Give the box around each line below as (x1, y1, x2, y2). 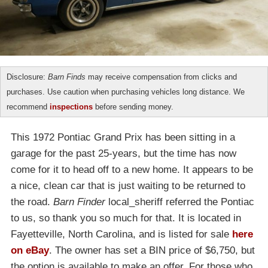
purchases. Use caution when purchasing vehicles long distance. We (7, 87, 245, 97)
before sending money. (93, 102, 173, 112)
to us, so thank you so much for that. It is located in (11, 212, 241, 224)
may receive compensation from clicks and (86, 72, 237, 82)
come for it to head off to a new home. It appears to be (11, 164, 253, 176)
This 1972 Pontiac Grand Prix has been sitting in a (11, 132, 235, 144)
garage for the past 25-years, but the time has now (11, 148, 236, 160)
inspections (50, 102, 93, 112)
